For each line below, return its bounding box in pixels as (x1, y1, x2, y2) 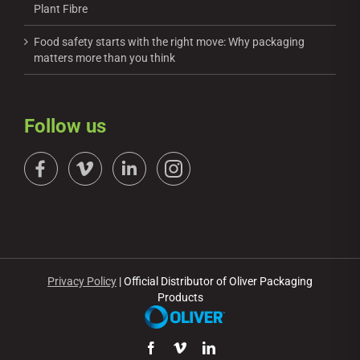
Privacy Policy (47, 274, 117, 288)
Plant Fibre (34, 2, 88, 15)
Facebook (157, 340, 207, 354)
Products (157, 290, 203, 304)
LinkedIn (215, 340, 261, 354)
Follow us (24, 114, 106, 137)
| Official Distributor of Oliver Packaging (117, 274, 313, 288)
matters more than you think (34, 51, 175, 64)
